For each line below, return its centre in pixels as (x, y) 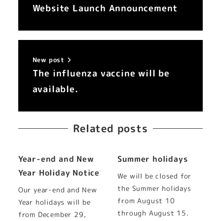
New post (50, 59)
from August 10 (146, 201)
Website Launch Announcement (105, 8)
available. (55, 89)
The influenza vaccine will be (101, 73)
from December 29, (52, 215)
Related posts (110, 128)
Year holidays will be (54, 203)
